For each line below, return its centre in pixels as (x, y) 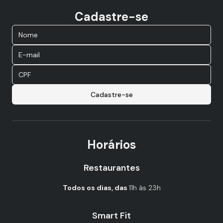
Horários (111, 145)
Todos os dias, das (96, 188)
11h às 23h (145, 188)
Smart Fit (111, 216)
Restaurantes (111, 168)
